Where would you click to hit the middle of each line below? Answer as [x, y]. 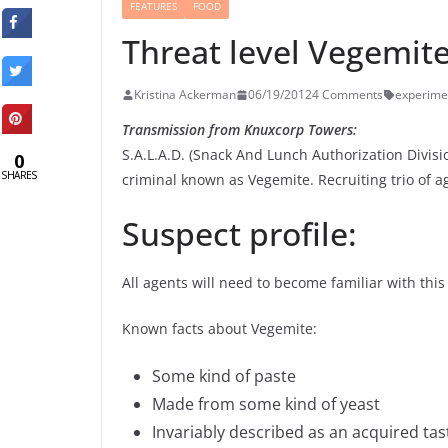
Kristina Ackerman [185, 95]
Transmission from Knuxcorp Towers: [239, 130]
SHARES [19, 175]
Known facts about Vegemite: [219, 329]
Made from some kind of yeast [266, 404]
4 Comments [347, 95]
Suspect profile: [239, 234]
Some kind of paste [224, 376]
